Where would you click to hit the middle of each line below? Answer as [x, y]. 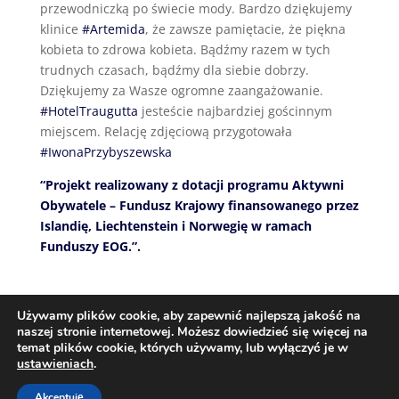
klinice [61, 29]
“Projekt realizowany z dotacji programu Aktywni [191, 185]
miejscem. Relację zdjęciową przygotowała [166, 131]
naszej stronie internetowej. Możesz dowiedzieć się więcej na [192, 332]
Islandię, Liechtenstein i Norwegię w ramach [175, 226]
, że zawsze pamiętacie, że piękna [245, 29]
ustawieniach [55, 364]
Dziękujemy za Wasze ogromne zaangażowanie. [181, 90]
